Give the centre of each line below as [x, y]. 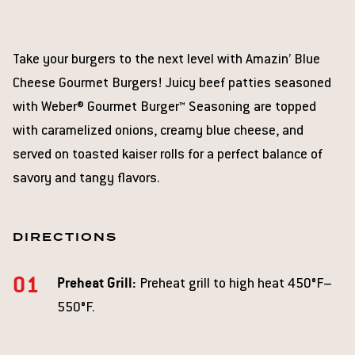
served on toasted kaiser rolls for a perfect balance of [168, 155]
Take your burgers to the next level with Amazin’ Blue [166, 60]
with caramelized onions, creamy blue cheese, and [158, 132]
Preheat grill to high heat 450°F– [234, 284]
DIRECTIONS [65, 237]
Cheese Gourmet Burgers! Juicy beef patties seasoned [172, 84]
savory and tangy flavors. [86, 179]
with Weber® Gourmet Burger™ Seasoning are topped [164, 108]
